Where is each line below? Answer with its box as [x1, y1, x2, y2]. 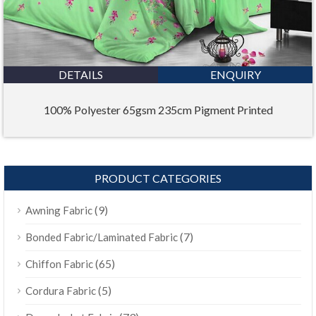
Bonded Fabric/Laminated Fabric [25, 230, 178, 243]
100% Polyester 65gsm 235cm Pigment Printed [43, 103, 273, 117]
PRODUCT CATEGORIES [95, 171, 221, 185]
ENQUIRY [209, 67, 261, 81]
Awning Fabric [25, 203, 92, 217]
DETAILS [59, 67, 103, 81]
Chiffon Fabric [25, 257, 93, 270]
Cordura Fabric [25, 284, 96, 297]
